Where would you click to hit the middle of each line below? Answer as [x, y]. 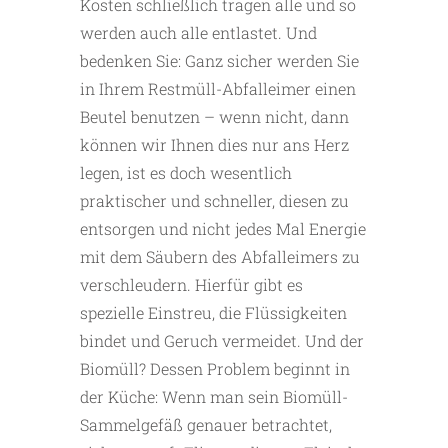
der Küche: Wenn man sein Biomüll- [214, 397]
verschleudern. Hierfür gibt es [191, 285]
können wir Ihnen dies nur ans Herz [214, 145]
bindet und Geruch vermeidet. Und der [222, 341]
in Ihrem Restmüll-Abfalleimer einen [218, 89]
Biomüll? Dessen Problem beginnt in [215, 369]
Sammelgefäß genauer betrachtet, [206, 425]
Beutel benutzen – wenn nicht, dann [214, 117]
